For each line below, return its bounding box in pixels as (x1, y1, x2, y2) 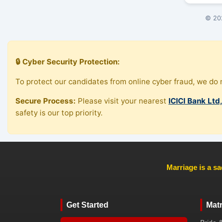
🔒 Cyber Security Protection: (15, 57, 120, 67)
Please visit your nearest (76, 96, 168, 106)
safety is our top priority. (15, 108, 103, 117)
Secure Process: (15, 96, 76, 106)
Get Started (66, 201, 109, 210)
